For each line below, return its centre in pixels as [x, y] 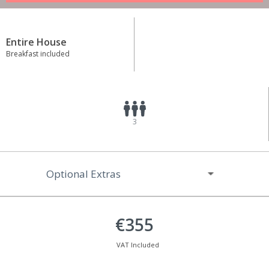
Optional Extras [84, 174]
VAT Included [138, 245]
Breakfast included [38, 54]
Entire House [36, 42]
